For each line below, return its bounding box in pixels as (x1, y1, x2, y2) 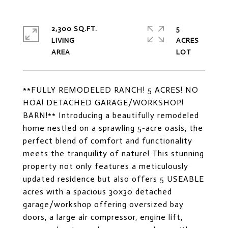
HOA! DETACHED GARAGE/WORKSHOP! (23, 98, 184, 107)
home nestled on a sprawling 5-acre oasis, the (23, 123, 203, 133)
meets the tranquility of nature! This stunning (23, 149, 204, 158)
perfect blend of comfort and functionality (23, 136, 192, 146)
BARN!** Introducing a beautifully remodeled (23, 110, 199, 120)
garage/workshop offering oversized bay (23, 199, 184, 209)
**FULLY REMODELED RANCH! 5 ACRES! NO (23, 85, 198, 95)
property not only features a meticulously (23, 161, 188, 171)
